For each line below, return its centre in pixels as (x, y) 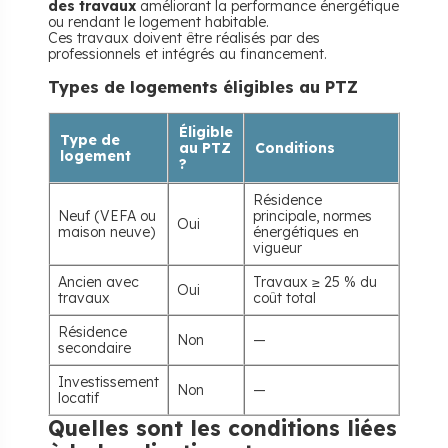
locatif (78, 398)
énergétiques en (306, 232)
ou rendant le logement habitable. (158, 22)
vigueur (277, 248)
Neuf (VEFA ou (107, 216)
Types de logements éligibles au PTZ (203, 87)
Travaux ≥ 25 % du (315, 282)
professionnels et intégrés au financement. (187, 54)
